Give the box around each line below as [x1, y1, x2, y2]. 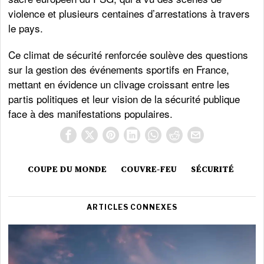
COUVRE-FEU [120, 163, 177, 175]
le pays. [8, 21, 44, 35]
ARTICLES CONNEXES [86, 203, 177, 212]
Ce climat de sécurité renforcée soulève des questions [8, 47, 249, 62]
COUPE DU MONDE [27, 163, 107, 175]
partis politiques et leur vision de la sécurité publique [8, 91, 240, 106]
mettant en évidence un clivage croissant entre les [8, 77, 230, 91]
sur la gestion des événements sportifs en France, [8, 62, 230, 77]
